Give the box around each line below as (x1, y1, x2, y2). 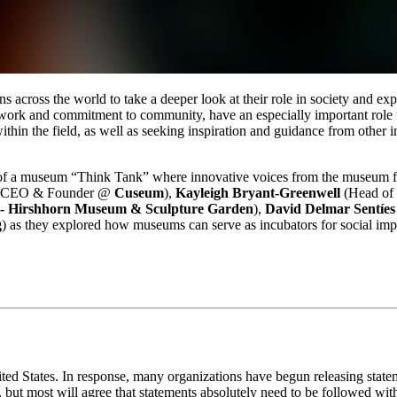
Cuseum (114, 185, 164, 201)
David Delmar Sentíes (265, 201, 395, 217)
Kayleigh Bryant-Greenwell (175, 185, 340, 201)
